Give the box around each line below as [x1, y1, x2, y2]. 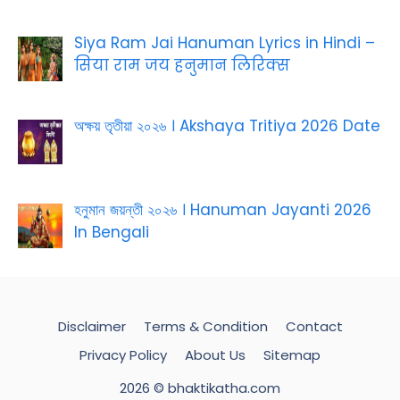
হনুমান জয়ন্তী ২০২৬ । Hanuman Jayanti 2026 [73, 198, 371, 221]
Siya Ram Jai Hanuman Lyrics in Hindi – [73, 31, 375, 54]
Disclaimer [57, 317, 126, 337]
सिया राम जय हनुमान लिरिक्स [73, 54, 290, 76]
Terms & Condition [143, 317, 268, 337]
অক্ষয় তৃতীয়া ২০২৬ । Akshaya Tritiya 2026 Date [73, 115, 380, 137]
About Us [185, 346, 246, 365]
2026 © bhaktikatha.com [120, 379, 280, 398]
